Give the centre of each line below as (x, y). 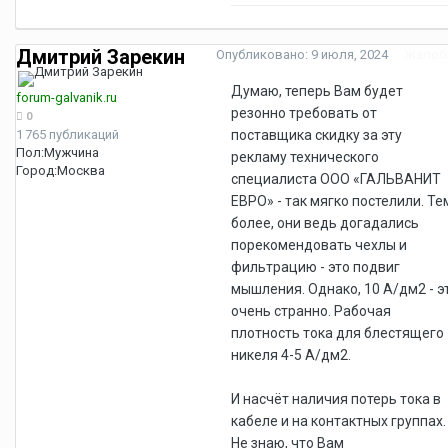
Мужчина (71, 152)
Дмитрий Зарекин (100, 56)
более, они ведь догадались (325, 222)
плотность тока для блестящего (337, 332)
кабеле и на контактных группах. (338, 420)
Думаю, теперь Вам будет (317, 90)
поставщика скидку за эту (316, 134)
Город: (36, 170)
